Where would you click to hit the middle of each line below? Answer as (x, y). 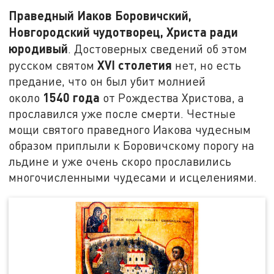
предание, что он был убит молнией (107, 81)
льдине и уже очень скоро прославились (120, 161)
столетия (144, 65)
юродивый (39, 49)
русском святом (53, 65)
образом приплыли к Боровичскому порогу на (132, 146)
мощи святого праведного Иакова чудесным (130, 130)
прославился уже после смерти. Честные (122, 114)
